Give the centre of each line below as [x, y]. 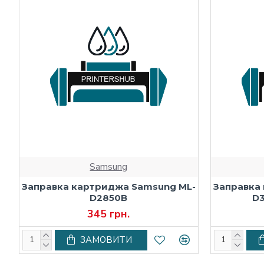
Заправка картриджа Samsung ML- [108, 186]
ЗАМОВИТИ [106, 240]
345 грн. [109, 214]
